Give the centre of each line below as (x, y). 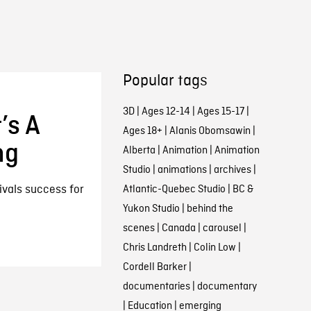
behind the (210, 209)
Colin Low (215, 248)
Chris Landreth (154, 248)
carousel (222, 228)
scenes (138, 228)
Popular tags (165, 81)
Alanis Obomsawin (210, 131)
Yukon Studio (151, 209)
